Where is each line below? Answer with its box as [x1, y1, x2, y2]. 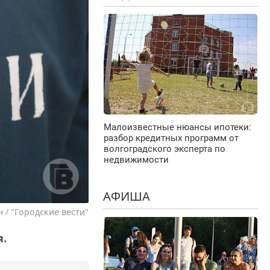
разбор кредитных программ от [103, 133, 239, 144]
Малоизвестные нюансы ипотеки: [103, 122, 251, 133]
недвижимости [103, 154, 169, 166]
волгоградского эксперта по [103, 143, 225, 155]
